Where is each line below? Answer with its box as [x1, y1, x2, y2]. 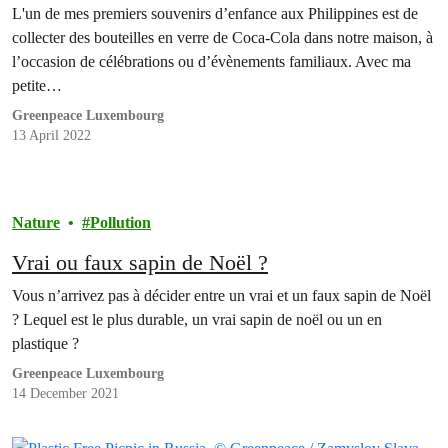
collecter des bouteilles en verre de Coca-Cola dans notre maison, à [12, 29, 433, 46]
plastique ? [12, 335, 79, 352]
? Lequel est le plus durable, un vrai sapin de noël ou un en [12, 311, 382, 328]
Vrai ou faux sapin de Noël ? [12, 250, 268, 275]
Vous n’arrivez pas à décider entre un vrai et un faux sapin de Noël [12, 287, 431, 304]
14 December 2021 [12, 386, 119, 401]
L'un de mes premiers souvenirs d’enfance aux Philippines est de [12, 5, 418, 22]
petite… [12, 77, 62, 94]
